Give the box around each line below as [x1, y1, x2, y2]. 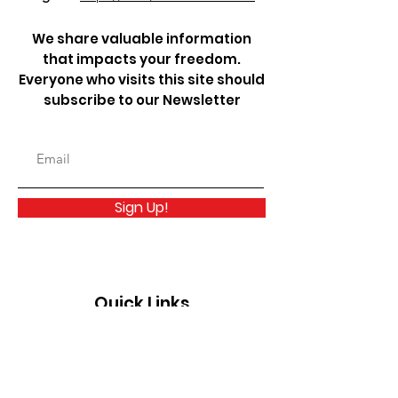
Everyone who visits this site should [19, 70, 265, 89]
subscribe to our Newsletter [43, 91, 241, 109]
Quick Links [93, 291, 190, 315]
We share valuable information [32, 29, 251, 48]
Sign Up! [115, 197, 169, 218]
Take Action [106, 371, 174, 388]
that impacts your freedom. [43, 50, 241, 68]
